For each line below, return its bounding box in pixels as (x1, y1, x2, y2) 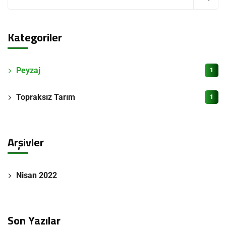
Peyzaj (16, 65, 40, 75)
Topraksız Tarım (16, 92, 75, 102)
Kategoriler (8, 28, 62, 46)
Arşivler (8, 133, 44, 151)
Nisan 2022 (16, 170, 57, 180)
